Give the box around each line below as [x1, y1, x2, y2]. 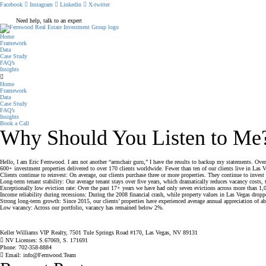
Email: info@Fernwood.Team [5, 252, 76, 258]
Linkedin [60, 1, 81, 8]
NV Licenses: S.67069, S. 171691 [5, 237, 88, 243]
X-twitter [88, 1, 110, 8]
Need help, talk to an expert [16, 17, 82, 24]
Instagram [30, 1, 53, 8]
